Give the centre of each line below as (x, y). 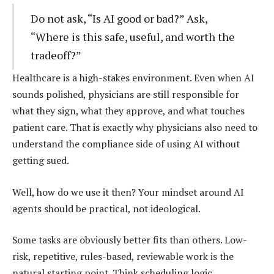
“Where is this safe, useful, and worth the (132, 37)
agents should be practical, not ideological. (106, 208)
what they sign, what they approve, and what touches (128, 111)
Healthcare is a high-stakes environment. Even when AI (133, 78)
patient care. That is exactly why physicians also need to (135, 128)
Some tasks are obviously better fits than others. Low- (130, 240)
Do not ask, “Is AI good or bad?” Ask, (119, 19)
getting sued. (41, 161)
